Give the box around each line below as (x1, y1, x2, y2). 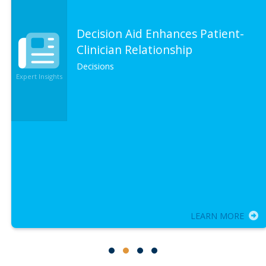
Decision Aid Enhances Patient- (69, 25, 237, 42)
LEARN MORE (184, 210, 237, 221)
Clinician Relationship (69, 41, 186, 58)
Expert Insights (9, 71, 56, 81)
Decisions (69, 60, 107, 72)
